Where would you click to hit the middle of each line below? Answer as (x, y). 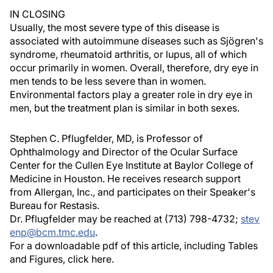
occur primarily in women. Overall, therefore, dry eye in (134, 68)
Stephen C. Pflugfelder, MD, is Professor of (106, 138)
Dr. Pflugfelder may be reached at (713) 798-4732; (125, 219)
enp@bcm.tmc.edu (52, 232)
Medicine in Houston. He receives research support (125, 179)
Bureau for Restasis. (55, 205)
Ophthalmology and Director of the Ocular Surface (124, 152)
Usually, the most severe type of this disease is (115, 27)
